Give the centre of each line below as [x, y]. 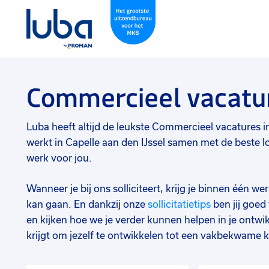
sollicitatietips [179, 204]
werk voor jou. [59, 158]
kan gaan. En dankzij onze [87, 204]
